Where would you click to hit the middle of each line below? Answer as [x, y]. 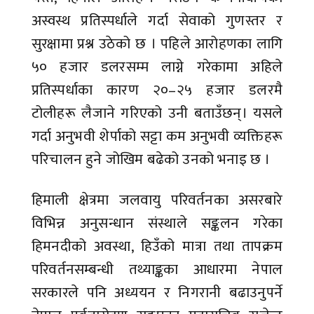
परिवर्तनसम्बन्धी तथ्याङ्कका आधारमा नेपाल [157, 270]
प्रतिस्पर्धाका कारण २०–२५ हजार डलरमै [157, 90]
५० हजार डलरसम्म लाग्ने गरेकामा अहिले [157, 67]
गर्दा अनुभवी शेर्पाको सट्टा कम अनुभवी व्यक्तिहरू [157, 137]
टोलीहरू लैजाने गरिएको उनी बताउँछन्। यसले [157, 114]
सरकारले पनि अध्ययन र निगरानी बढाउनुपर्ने [157, 293]
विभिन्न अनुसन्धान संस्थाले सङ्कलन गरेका [157, 224]
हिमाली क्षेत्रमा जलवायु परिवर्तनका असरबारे [157, 200]
